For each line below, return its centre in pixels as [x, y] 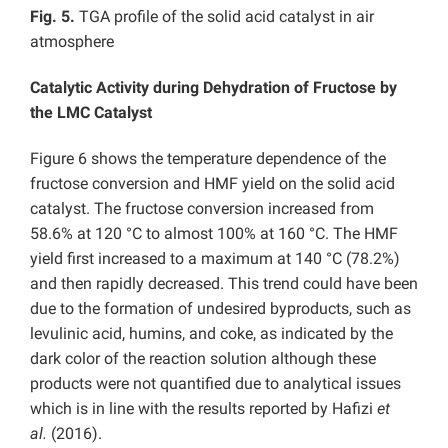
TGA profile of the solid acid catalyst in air [224, 16]
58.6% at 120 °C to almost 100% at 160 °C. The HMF [214, 233]
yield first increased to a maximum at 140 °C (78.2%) [215, 258]
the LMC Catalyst [91, 112]
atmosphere [72, 41]
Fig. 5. [52, 16]
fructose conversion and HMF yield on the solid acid [212, 183]
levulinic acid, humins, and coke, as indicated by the [211, 333]
